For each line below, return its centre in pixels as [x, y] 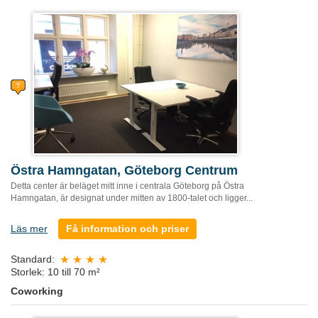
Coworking [37, 291]
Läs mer [29, 228]
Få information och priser [127, 228]
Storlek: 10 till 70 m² [55, 272]
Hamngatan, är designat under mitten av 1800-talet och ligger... [132, 198]
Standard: [33, 259]
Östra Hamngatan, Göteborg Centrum [124, 170]
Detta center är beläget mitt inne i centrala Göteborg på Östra [127, 186]
